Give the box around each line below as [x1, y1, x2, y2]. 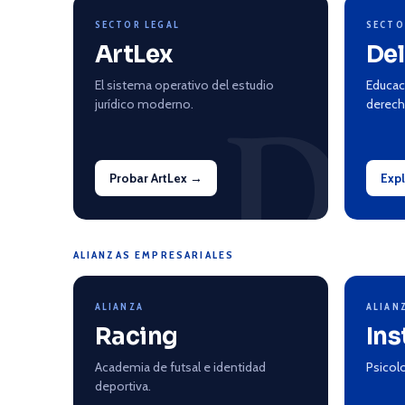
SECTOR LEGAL [94, 18, 181, 31]
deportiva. [94, 378, 151, 394]
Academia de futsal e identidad [94, 359, 266, 375]
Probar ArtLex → [108, 171, 202, 185]
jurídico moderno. [94, 96, 193, 112]
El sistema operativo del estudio [94, 77, 274, 93]
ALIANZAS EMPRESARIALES [72, 248, 235, 261]
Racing [94, 322, 178, 352]
